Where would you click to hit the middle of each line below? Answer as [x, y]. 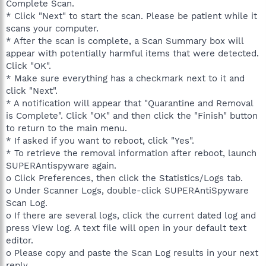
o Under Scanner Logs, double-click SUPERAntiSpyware [127, 191]
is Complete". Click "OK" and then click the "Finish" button [132, 116]
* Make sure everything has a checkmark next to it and [125, 78]
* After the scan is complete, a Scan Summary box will [125, 41]
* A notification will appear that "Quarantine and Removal [129, 103]
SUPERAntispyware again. [61, 166]
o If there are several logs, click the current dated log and [131, 216]
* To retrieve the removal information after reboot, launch [131, 153]
